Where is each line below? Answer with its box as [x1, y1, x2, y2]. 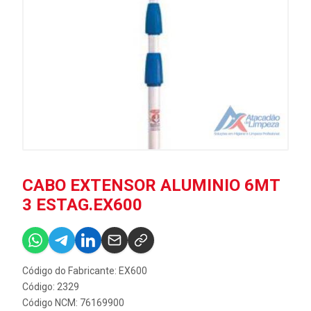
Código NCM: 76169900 [22, 297, 124, 308]
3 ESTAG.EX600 [22, 195, 142, 215]
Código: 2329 [22, 281, 79, 292]
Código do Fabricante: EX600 [22, 265, 147, 276]
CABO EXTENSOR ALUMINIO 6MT [22, 176, 280, 195]
